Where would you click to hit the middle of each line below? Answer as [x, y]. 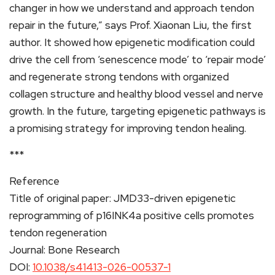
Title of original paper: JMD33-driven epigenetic [122, 198]
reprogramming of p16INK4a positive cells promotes [132, 215]
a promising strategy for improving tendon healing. [128, 128]
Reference [34, 181]
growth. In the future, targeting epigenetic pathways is [137, 111]
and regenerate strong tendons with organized [119, 76]
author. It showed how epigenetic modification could [132, 42]
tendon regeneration [58, 232]
